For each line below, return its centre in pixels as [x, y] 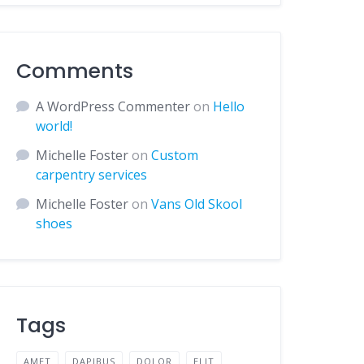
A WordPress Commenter [113, 106]
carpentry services [92, 175]
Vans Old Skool [197, 204]
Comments [75, 71]
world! [54, 126]
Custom [175, 155]
